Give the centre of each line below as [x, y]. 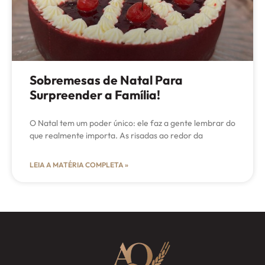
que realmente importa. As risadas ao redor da [116, 136]
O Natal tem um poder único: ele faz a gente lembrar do [132, 123]
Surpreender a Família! [95, 95]
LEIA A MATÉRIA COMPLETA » [79, 165]
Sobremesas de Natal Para [106, 80]
